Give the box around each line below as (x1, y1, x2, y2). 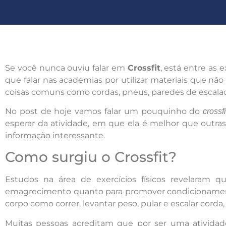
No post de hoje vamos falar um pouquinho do (5, 106, 203, 117)
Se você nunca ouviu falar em (5, 63, 128, 73)
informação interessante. (5, 131, 105, 141)
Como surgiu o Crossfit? (5, 148, 177, 166)
